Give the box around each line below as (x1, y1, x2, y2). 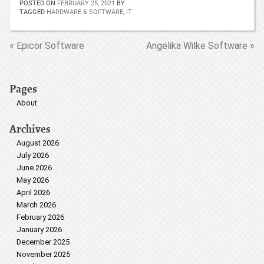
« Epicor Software (9, 40, 84, 51)
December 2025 (16, 237, 70, 246)
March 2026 (16, 200, 56, 209)
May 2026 (16, 176, 49, 184)
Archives (9, 121, 51, 136)
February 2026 (16, 213, 64, 222)
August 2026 (16, 138, 59, 147)
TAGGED (19, 7, 47, 16)
